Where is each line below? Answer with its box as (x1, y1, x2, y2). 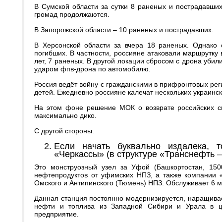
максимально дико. (34, 111, 97, 119)
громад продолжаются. (34, 10, 110, 18)
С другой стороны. (34, 127, 94, 135)
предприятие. (34, 210, 79, 218)
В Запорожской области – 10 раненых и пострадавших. (34, 26, 214, 34)
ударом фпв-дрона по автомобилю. (34, 65, 151, 73)
